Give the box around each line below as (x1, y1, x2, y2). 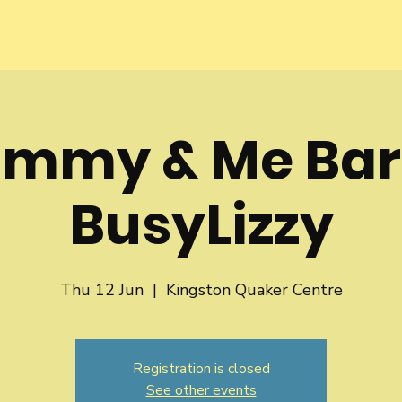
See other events (145, 380, 257, 400)
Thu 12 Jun (59, 279, 144, 301)
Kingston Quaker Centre (165, 279, 343, 301)
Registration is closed (132, 359, 270, 379)
